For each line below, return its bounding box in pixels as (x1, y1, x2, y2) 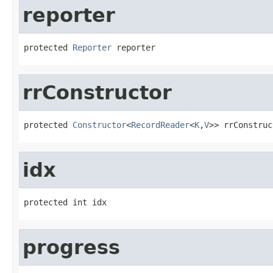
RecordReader (131, 119, 190, 130)
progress (23, 236, 120, 258)
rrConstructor (23, 81, 172, 104)
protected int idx (24, 197, 107, 207)
